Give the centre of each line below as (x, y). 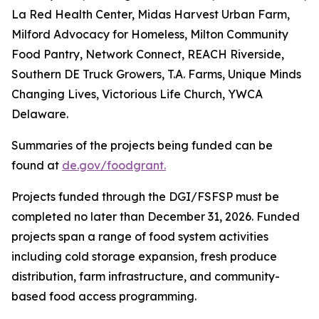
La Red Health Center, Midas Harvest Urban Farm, (151, 14)
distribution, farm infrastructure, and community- (146, 276)
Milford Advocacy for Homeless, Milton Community (150, 34)
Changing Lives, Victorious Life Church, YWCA (137, 94)
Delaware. (40, 114)
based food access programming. (104, 296)
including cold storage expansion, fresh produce (144, 256)
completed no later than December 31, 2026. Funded (156, 216)
